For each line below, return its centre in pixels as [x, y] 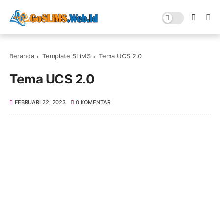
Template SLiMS [67, 56]
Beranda [22, 56]
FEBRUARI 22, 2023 [40, 102]
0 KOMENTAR [93, 102]
